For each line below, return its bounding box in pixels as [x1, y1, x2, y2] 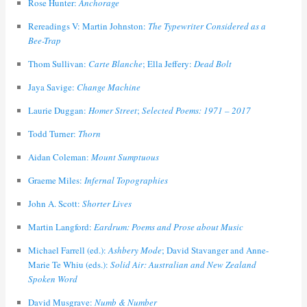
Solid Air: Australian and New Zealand [110, 258, 256, 271]
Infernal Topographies [84, 174, 168, 187]
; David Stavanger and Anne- [161, 244, 269, 257]
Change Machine [76, 81, 140, 94]
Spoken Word [27, 273, 77, 286]
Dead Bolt [193, 58, 232, 71]
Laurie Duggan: [27, 104, 88, 117]
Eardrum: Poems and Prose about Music [93, 221, 243, 234]
